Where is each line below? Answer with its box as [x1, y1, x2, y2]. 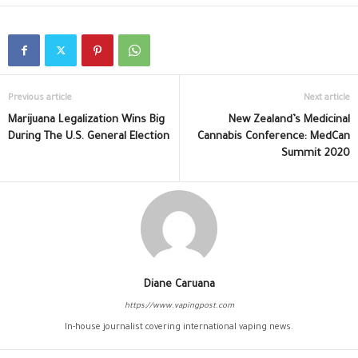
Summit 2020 [281, 147, 350, 160]
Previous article [8, 93, 72, 103]
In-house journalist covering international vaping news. [65, 322, 293, 332]
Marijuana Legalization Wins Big [8, 113, 165, 126]
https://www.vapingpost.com [124, 301, 234, 311]
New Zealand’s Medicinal [229, 113, 350, 126]
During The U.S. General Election [8, 130, 169, 143]
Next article [304, 93, 350, 103]
